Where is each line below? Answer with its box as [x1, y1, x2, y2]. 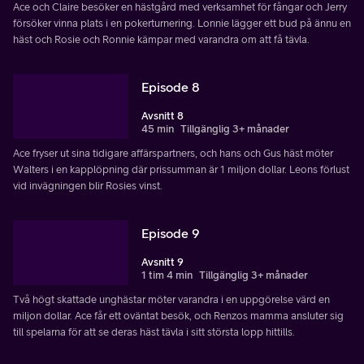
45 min [141, 123, 174, 136]
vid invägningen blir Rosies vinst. [13, 180, 162, 192]
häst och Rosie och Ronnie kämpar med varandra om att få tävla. [13, 33, 310, 46]
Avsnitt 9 [141, 255, 184, 268]
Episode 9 [141, 225, 200, 240]
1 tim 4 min [141, 268, 193, 281]
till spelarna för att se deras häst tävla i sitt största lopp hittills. [13, 325, 295, 338]
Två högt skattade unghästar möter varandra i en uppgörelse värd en [13, 292, 330, 305]
